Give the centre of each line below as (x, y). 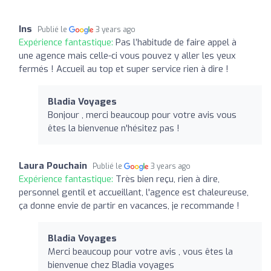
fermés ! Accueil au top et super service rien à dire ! (124, 69)
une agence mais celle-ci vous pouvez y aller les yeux (127, 55)
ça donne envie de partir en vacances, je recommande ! (129, 205)
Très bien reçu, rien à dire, (168, 179)
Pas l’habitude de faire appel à (176, 42)
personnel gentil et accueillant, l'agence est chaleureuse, (134, 192)
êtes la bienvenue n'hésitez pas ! (114, 128)
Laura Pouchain (53, 165)
